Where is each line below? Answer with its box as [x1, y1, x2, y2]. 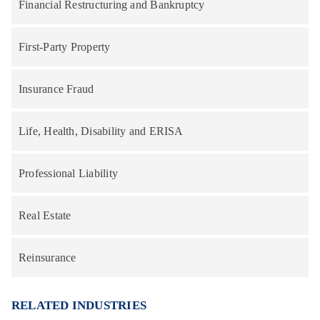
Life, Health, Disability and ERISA [19, 124, 184, 137]
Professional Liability [19, 166, 118, 179]
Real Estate [19, 209, 71, 221]
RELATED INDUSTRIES [11, 298, 147, 312]
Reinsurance [19, 251, 76, 264]
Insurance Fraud [19, 82, 94, 95]
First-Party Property [19, 40, 111, 53]
